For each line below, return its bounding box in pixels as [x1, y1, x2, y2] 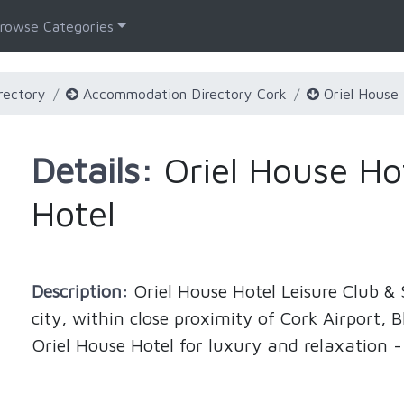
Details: [31, 148, 153, 190]
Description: [31, 280, 133, 301]
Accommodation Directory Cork [78, 86, 287, 102]
